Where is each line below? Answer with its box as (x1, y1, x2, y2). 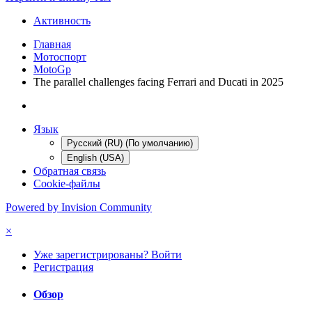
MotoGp (33, 63, 71, 75)
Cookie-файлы (33, 177, 100, 189)
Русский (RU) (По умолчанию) (67, 137, 193, 148)
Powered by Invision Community (6, 201, 152, 213)
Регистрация (33, 260, 93, 273)
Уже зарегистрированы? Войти (33, 248, 182, 260)
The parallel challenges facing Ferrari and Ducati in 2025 (33, 75, 283, 88)
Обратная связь (33, 164, 106, 177)
